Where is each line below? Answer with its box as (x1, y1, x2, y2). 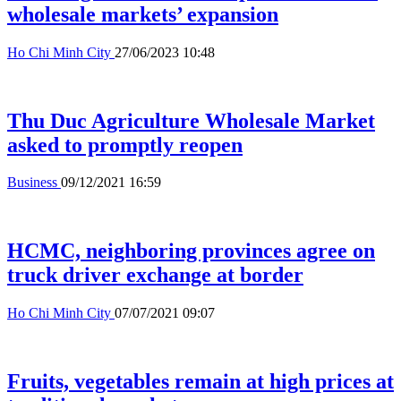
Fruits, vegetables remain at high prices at (7, 370, 394, 394)
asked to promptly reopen (7, 132, 243, 157)
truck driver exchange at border (7, 263, 303, 287)
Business (7, 175, 61, 191)
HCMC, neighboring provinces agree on (7, 239, 375, 263)
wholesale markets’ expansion (7, 2, 278, 26)
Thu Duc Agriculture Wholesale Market (7, 108, 375, 132)
